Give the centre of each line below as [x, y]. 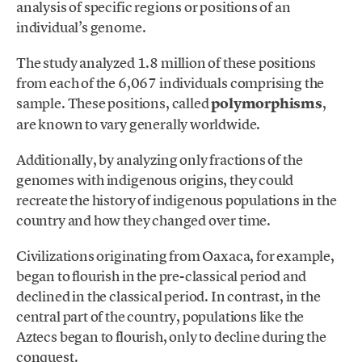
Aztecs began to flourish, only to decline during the [171, 337]
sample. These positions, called [114, 103]
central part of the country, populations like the [160, 317]
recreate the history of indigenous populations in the [177, 200]
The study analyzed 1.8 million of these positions [166, 63]
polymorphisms [267, 104]
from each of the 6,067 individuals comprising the [170, 83]
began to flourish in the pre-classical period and [162, 276]
